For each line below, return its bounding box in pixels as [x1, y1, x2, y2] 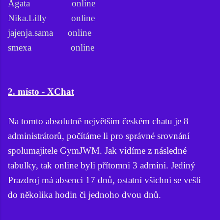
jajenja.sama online [8, 27, 91, 38]
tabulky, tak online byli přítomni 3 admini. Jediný [8, 160, 195, 170]
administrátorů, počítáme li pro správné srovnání [8, 130, 190, 141]
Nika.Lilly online [8, 12, 95, 23]
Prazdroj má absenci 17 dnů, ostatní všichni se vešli [8, 174, 201, 185]
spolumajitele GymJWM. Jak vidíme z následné [8, 145, 187, 156]
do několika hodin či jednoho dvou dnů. [8, 189, 161, 200]
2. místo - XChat [8, 86, 74, 97]
